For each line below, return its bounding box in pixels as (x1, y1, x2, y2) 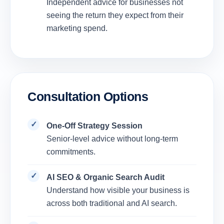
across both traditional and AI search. (46, 199, 177, 208)
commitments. (46, 147, 95, 156)
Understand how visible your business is (46, 186, 189, 195)
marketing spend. (46, 24, 107, 33)
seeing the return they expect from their (46, 11, 183, 20)
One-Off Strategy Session (46, 121, 142, 130)
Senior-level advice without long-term (46, 134, 178, 143)
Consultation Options (27, 89, 148, 104)
